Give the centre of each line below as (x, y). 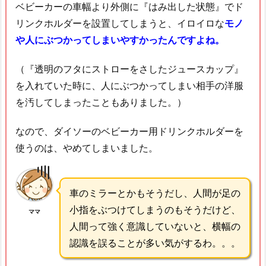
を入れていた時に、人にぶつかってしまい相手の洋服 (129, 85)
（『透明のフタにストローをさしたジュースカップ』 (129, 69)
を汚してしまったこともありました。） (101, 102)
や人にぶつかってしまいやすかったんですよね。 (120, 40)
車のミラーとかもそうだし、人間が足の (155, 193)
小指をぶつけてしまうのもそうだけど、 (155, 210)
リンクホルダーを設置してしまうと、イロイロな (120, 23)
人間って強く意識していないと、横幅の (155, 227)
